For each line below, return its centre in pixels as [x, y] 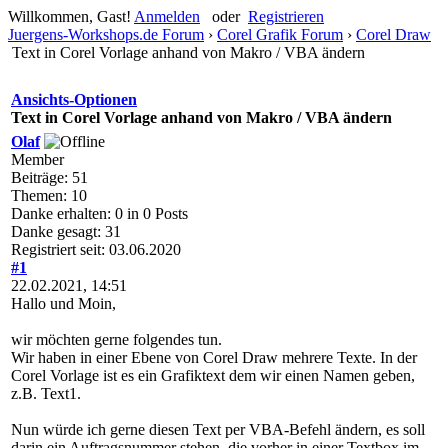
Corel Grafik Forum [280, 34]
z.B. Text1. [46, 393]
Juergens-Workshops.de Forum [106, 34]
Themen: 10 [49, 195]
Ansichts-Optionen [74, 99]
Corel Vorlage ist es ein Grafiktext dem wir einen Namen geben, [213, 375]
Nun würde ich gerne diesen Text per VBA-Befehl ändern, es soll [218, 429]
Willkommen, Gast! [71, 16]
